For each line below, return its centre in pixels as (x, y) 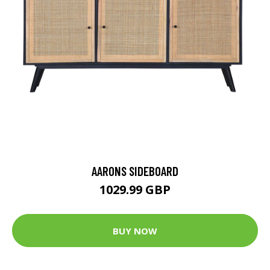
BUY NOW (135, 231)
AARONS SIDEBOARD (135, 171)
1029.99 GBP (135, 190)
